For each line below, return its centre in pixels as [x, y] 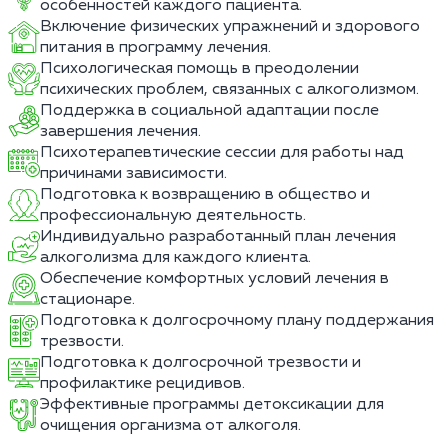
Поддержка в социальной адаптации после [209, 110]
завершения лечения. [120, 131]
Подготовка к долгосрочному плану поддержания [237, 320]
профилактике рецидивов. [142, 383]
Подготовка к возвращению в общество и [205, 194]
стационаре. [87, 299]
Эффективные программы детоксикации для [212, 404]
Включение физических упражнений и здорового [230, 26]
